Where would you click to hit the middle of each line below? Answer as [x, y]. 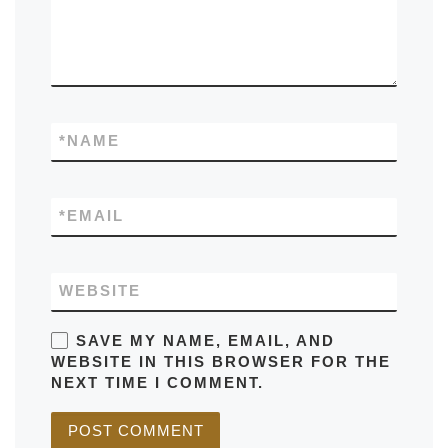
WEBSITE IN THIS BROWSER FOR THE [221, 361]
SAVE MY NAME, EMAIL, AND [205, 340]
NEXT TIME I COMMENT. [158, 382]
